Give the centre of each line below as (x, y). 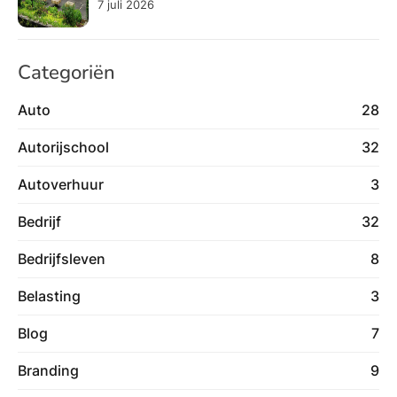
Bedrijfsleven (62, 258)
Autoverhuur (61, 184)
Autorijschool (63, 147)
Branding (48, 370)
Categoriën (66, 72)
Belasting (49, 296)
